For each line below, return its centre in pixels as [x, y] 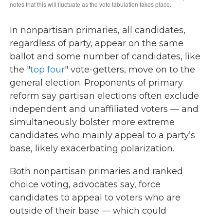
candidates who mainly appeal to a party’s [102, 135]
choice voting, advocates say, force [85, 184]
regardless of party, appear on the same [97, 43]
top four [47, 70]
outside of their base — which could [88, 211]
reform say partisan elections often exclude [104, 96]
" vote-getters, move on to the [130, 70]
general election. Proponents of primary [96, 83]
